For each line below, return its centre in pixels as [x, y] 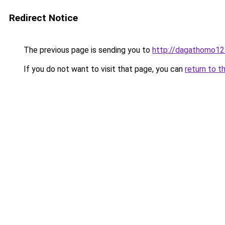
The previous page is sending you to [87, 50]
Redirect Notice [43, 18]
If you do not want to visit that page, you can [103, 69]
